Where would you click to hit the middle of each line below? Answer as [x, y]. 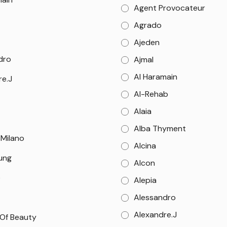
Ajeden [147, 42]
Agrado [148, 25]
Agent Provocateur [170, 8]
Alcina [145, 146]
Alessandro [155, 197]
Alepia [145, 180]
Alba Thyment [160, 128]
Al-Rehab [151, 94]
